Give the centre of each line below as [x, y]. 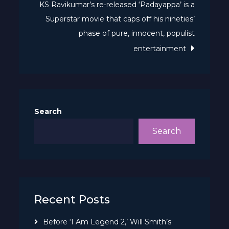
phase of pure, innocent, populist [136, 33]
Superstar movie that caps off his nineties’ [120, 19]
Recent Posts [72, 199]
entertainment [159, 48]
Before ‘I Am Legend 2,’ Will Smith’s [107, 222]
